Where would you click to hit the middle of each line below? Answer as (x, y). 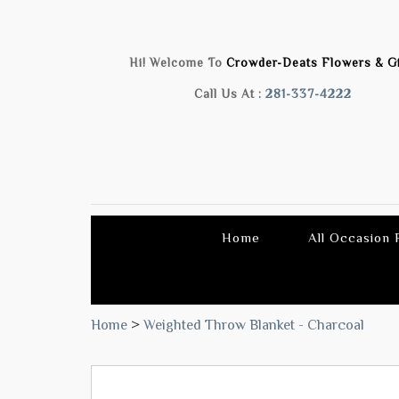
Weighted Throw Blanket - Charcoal (254, 325)
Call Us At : (230, 94)
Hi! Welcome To (178, 63)
